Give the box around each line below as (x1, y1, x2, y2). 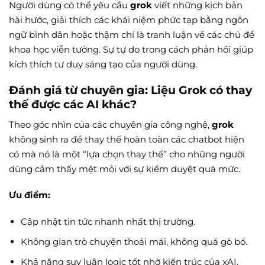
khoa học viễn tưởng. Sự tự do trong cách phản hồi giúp (9, 43, 253, 55)
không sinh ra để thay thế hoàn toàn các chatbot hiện (9, 133, 244, 145)
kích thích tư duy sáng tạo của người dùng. (9, 58, 197, 70)
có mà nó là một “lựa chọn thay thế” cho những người (9, 148, 245, 160)
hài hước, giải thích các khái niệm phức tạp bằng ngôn (9, 14, 248, 25)
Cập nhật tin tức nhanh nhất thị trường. (20, 215, 195, 227)
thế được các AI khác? (9, 97, 137, 112)
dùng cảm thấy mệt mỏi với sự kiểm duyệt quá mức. (9, 163, 240, 174)
